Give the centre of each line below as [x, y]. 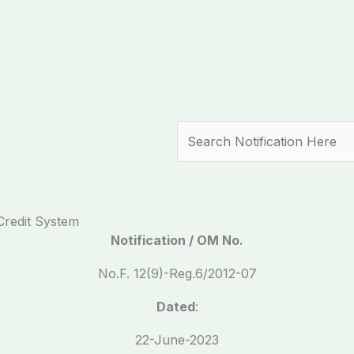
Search [198, 130]
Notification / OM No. [177, 240]
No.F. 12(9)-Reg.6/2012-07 [177, 273]
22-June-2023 [177, 340]
